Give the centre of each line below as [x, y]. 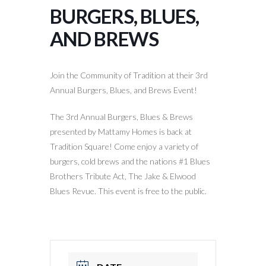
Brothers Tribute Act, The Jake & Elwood [123, 176]
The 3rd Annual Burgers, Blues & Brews [121, 116]
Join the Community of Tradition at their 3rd [129, 75]
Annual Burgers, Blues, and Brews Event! [123, 90]
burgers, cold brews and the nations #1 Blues [130, 161]
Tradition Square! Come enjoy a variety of [124, 146]
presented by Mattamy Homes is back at [121, 131]
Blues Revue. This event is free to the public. [128, 191]
